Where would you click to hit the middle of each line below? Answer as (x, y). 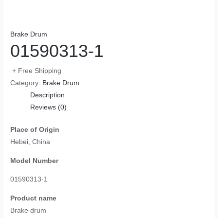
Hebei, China (30, 142)
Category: (27, 83)
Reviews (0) (49, 108)
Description (48, 95)
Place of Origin (35, 129)
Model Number (35, 161)
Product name (34, 198)
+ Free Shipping (37, 71)
